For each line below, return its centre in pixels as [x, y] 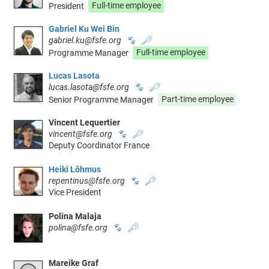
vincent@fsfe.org [81, 134]
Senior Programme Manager [101, 99]
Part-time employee [197, 99]
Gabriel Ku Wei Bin [84, 29]
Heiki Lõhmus [75, 169]
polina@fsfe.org [78, 227]
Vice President [75, 192]
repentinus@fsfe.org [87, 180]
